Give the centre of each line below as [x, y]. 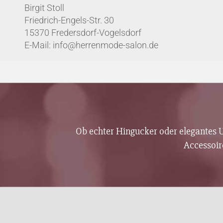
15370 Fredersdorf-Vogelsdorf [83, 33]
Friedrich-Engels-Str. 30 [69, 20]
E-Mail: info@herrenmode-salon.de [91, 45]
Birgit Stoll [44, 8]
